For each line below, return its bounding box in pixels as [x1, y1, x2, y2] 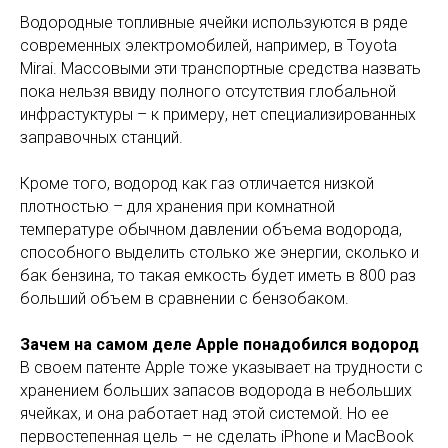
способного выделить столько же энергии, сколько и [20, 242, 419, 262]
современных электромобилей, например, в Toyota [20, 35, 397, 55]
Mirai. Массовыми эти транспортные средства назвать [20, 58, 421, 78]
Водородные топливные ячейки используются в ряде [20, 12, 408, 32]
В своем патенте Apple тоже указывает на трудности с [20, 357, 423, 377]
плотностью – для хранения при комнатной [20, 196, 335, 216]
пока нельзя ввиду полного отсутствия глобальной [20, 81, 396, 101]
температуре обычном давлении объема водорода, [20, 219, 402, 239]
